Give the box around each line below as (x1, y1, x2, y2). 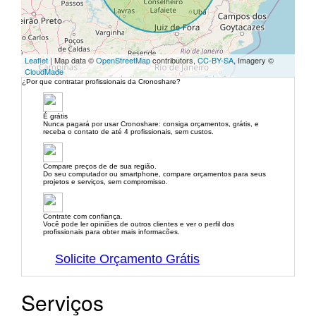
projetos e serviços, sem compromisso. (43, 177, 168, 186)
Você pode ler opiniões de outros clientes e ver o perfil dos (43, 219, 234, 228)
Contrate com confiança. (43, 212, 123, 220)
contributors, (150, 54, 197, 66)
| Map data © (48, 54, 96, 66)
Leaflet (25, 54, 48, 66)
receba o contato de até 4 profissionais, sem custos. (43, 127, 214, 135)
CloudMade (25, 65, 63, 77)
